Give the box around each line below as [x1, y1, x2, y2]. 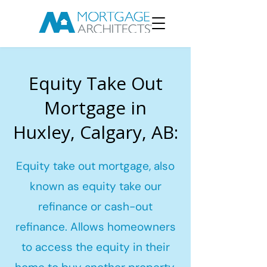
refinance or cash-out [38, 199, 153, 214]
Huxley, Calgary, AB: [13, 120, 178, 144]
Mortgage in [44, 95, 147, 120]
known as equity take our [29, 179, 162, 194]
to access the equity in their [21, 240, 170, 254]
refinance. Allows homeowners [15, 219, 176, 234]
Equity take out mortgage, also [16, 159, 175, 173]
